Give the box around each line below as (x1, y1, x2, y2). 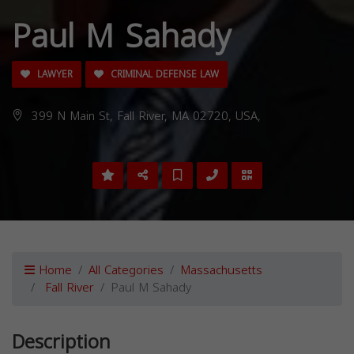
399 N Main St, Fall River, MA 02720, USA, (28, 105, 261, 128)
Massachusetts (180, 259, 262, 282)
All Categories (88, 259, 164, 282)
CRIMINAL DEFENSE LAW (107, 66, 219, 84)
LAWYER (34, 66, 73, 84)
